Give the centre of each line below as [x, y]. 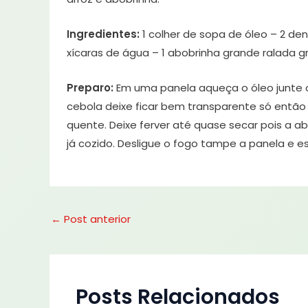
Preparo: [91, 88]
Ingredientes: [103, 34]
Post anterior [96, 219]
